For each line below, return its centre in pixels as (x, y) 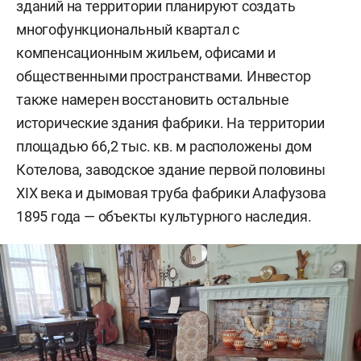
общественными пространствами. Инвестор (164, 77)
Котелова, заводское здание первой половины (171, 170)
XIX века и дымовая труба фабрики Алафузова (171, 193)
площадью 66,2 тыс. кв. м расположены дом (164, 147)
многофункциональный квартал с (128, 30)
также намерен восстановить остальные (153, 100)
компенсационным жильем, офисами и (146, 53)
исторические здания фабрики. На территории (170, 123)
